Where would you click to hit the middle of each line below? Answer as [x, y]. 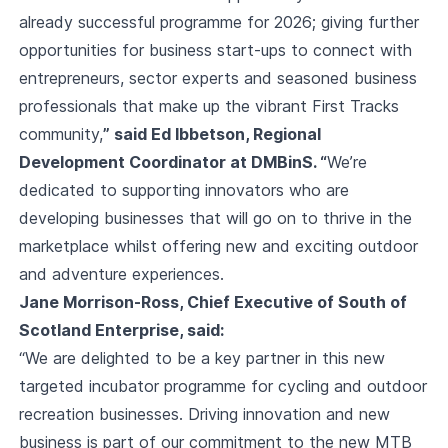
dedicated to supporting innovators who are [183, 189]
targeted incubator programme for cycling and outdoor [222, 385]
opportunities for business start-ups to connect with [215, 49]
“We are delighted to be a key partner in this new [201, 357]
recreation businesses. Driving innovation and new [204, 413]
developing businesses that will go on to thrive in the [215, 217]
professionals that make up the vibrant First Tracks [208, 105]
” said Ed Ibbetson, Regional [211, 133]
